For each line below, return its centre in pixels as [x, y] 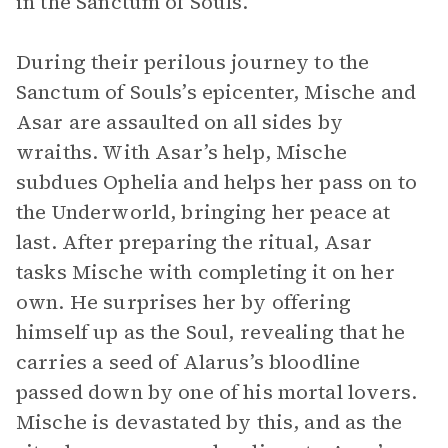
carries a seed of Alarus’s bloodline [188, 362]
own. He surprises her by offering [183, 302]
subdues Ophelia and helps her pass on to [216, 182]
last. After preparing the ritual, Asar [194, 242]
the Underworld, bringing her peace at [203, 212]
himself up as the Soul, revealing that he [211, 332]
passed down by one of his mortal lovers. [216, 392]
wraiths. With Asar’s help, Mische [181, 152]
